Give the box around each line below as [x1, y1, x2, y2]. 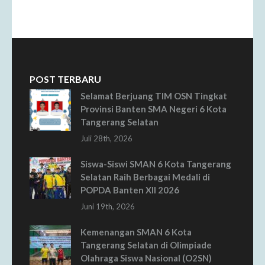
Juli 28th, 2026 [80, 134, 132, 143]
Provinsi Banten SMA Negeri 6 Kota [80, 104, 227, 114]
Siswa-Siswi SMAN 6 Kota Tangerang [80, 159, 231, 169]
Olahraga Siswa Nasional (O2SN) [80, 253, 212, 263]
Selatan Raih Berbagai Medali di [80, 172, 210, 182]
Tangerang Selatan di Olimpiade [80, 240, 212, 250]
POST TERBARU [30, 73, 101, 85]
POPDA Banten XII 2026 [80, 185, 179, 195]
